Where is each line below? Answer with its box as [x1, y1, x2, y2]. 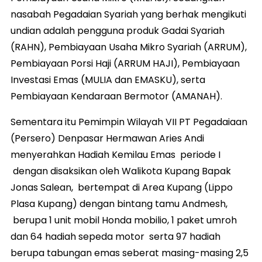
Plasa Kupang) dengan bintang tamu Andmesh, [11, 196, 227, 211]
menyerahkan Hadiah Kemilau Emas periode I [11, 147, 220, 161]
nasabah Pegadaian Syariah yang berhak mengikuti [11, 7, 246, 21]
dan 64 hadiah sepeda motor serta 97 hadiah [11, 229, 220, 243]
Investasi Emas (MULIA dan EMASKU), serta [11, 73, 205, 87]
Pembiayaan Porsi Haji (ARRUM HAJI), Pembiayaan [11, 56, 240, 70]
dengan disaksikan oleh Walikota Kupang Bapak [11, 164, 231, 178]
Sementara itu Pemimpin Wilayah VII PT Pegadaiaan [11, 115, 247, 129]
